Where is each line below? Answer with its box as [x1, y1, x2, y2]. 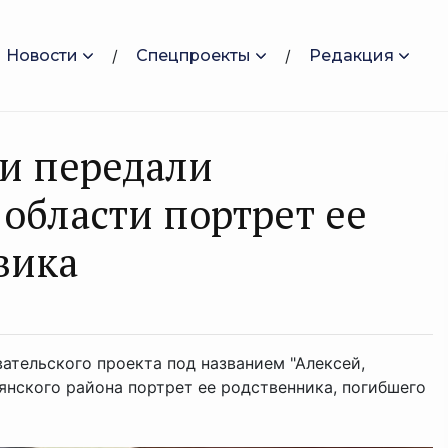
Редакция [309, 45, 394, 65]
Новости [6, 45, 78, 65]
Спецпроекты [136, 45, 251, 65]
